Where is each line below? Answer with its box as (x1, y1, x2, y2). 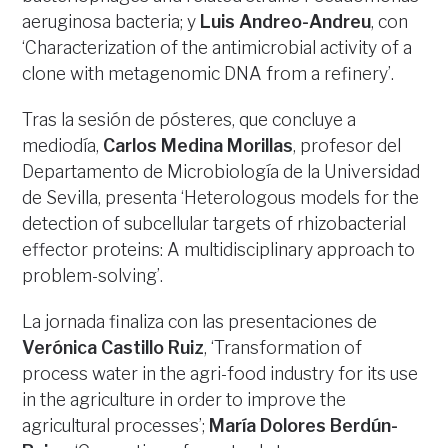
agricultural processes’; (22, 415, 210, 437)
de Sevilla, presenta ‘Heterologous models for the (22, 187, 420, 209)
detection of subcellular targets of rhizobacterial (22, 213, 407, 235)
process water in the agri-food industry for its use (22, 363, 419, 385)
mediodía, (22, 135, 104, 157)
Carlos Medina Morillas (103, 135, 294, 157)
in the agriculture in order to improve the (22, 389, 347, 411)
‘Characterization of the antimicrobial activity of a (22, 37, 413, 59)
